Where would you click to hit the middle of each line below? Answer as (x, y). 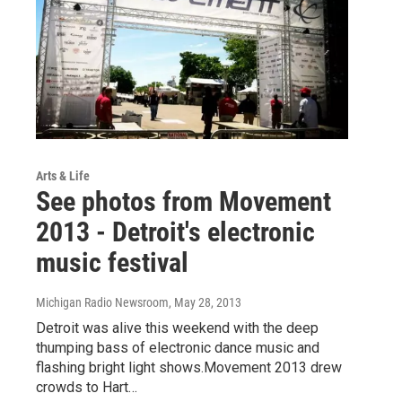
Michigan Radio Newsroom (102, 303)
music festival (112, 263)
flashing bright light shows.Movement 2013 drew (189, 368)
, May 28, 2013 (205, 303)
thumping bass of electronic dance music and (178, 348)
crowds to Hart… (87, 388)
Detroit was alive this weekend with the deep (177, 328)
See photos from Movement (184, 202)
